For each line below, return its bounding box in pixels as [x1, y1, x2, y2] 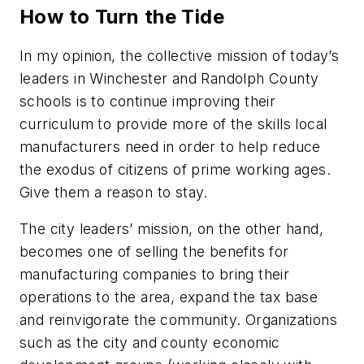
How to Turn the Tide [19, 4, 224, 28]
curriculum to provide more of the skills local [19, 115, 327, 132]
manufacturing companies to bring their [19, 266, 290, 284]
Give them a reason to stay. [19, 183, 208, 201]
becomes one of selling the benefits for [19, 243, 289, 261]
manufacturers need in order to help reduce [19, 137, 321, 155]
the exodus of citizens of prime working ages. [19, 160, 331, 178]
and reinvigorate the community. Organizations [19, 311, 337, 329]
